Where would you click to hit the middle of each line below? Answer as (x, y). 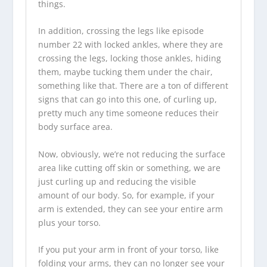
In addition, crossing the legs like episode (121, 31)
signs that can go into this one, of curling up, (127, 100)
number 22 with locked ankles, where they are (130, 45)
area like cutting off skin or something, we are (129, 167)
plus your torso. (70, 222)
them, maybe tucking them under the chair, (125, 72)
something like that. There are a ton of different (133, 86)
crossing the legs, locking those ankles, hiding (129, 58)
